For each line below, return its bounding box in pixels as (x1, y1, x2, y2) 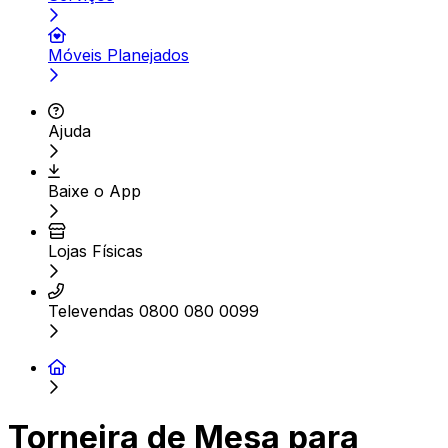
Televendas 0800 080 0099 (48, 301, 259, 321)
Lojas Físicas (48, 241, 143, 261)
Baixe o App (48, 181, 141, 201)
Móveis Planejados (48, 45, 189, 65)
